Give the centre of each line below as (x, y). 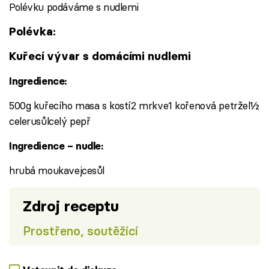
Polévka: (32, 31)
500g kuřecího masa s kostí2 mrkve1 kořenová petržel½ (134, 105)
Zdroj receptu (71, 206)
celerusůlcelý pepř (50, 121)
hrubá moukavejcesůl (57, 170)
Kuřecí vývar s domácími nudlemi (100, 56)
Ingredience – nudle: (56, 146)
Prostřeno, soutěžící (80, 231)
